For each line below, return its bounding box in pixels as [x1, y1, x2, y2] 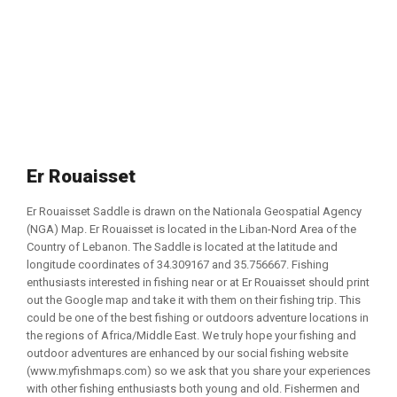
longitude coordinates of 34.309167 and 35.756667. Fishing [27, 258, 329, 271]
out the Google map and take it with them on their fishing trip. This [27, 293, 361, 307]
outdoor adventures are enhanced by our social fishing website [27, 346, 348, 360]
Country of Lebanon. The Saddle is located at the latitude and [27, 240, 338, 253]
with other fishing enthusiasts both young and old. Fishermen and [27, 382, 360, 395]
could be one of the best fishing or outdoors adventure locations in [27, 311, 369, 324]
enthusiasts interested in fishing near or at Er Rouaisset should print [27, 276, 370, 289]
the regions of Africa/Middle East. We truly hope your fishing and [27, 329, 356, 342]
